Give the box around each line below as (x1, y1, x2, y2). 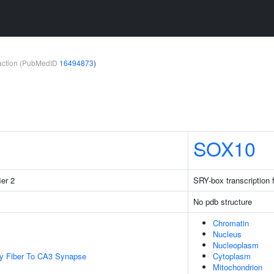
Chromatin (213, 217, 249, 229)
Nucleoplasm (213, 239, 259, 251)
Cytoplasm (213, 250, 251, 262)
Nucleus (213, 228, 242, 240)
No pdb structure (193, 196, 252, 207)
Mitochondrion (213, 261, 262, 273)
